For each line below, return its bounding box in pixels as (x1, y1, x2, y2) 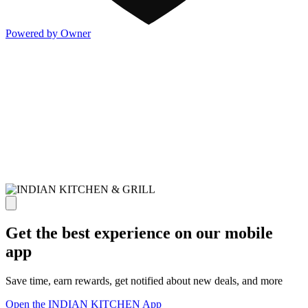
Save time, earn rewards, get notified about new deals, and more (5, 274, 283, 287)
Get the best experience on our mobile (5, 224, 273, 242)
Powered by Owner (5, 27, 91, 40)
